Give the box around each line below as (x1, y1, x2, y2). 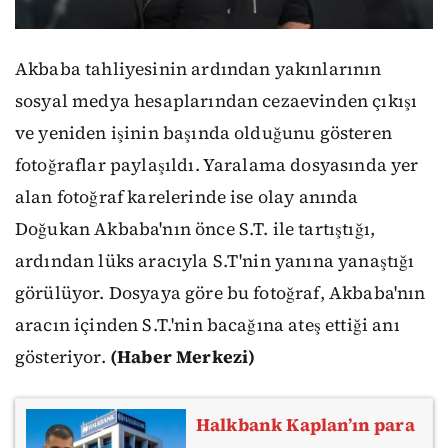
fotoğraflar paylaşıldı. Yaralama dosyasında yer (15, 153, 419, 178)
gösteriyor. (15, 345, 110, 370)
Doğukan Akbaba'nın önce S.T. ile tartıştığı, (15, 217, 376, 242)
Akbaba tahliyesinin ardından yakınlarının (15, 57, 382, 82)
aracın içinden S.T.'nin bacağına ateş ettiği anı (15, 313, 400, 338)
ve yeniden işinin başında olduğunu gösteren (15, 121, 392, 146)
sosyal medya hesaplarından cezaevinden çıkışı (15, 89, 418, 114)
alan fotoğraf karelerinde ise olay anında (15, 185, 359, 210)
